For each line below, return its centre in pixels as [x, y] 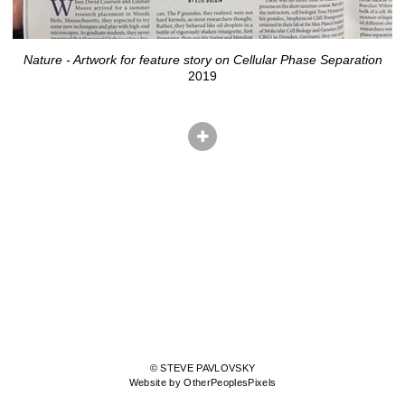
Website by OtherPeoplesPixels [202, 383]
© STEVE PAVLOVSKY [202, 368]
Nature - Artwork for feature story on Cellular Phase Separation [202, 60]
